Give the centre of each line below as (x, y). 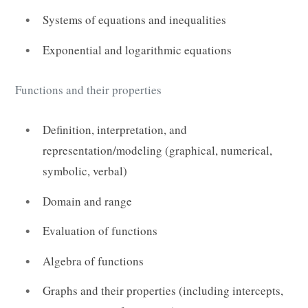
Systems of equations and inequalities (134, 20)
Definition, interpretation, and (115, 130)
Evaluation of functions (100, 231)
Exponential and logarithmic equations (137, 49)
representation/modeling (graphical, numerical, (157, 151)
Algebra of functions (93, 261)
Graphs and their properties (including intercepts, (163, 291)
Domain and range (87, 201)
